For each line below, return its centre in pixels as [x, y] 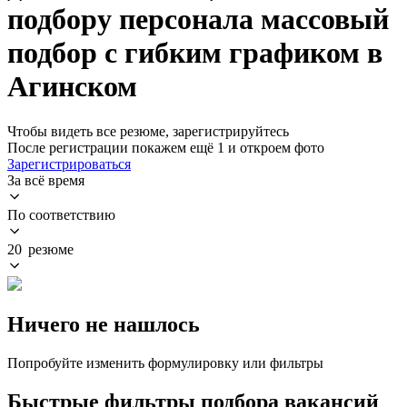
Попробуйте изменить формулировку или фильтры [165, 362]
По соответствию [61, 214]
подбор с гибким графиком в [195, 53]
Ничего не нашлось [104, 324]
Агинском [72, 87]
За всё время [46, 180]
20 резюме [40, 249]
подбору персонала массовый [198, 20]
